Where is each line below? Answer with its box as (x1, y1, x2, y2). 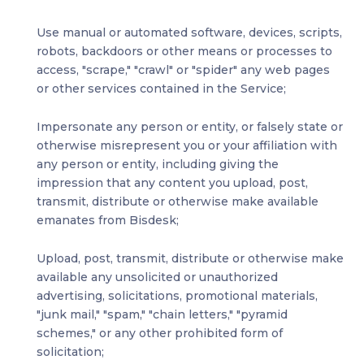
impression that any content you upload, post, (37, 175, 308, 191)
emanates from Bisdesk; (37, 213, 179, 228)
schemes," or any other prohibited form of (37, 326, 283, 341)
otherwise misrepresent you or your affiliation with (37, 138, 337, 154)
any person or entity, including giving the (37, 157, 279, 172)
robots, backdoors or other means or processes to (37, 44, 332, 59)
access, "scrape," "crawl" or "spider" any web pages (37, 63, 330, 78)
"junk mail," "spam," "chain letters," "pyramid (37, 307, 288, 323)
